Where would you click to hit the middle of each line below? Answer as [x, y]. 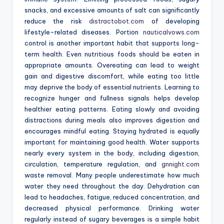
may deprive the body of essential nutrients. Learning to [112, 87]
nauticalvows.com [171, 32]
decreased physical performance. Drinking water [112, 208]
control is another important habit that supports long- [112, 43]
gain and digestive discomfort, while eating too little [112, 76]
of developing [172, 21]
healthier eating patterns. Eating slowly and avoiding [112, 109]
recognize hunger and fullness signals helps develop [112, 98]
